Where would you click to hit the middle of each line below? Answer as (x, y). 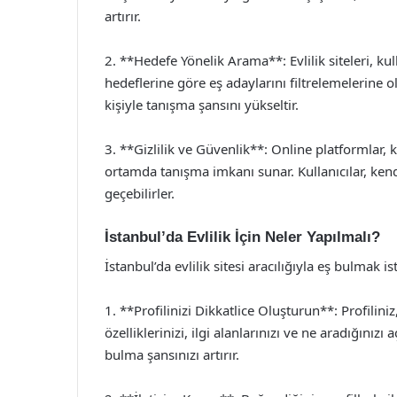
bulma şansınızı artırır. (172, 354)
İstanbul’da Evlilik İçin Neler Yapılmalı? (242, 237)
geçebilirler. (140, 193)
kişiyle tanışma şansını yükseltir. (202, 105)
